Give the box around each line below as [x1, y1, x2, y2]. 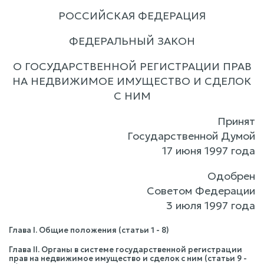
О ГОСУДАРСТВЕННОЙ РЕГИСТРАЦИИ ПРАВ [12, 60, 252, 73]
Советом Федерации [147, 184, 255, 197]
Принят [217, 114, 255, 128]
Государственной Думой [127, 129, 255, 143]
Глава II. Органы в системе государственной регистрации [9, 245, 242, 255]
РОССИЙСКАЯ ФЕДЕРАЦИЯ [58, 9, 206, 22]
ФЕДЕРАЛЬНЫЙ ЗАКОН [69, 34, 195, 48]
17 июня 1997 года [162, 144, 255, 157]
